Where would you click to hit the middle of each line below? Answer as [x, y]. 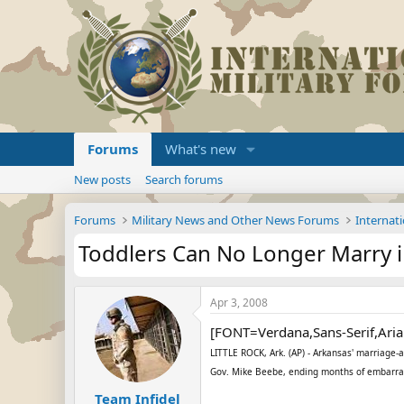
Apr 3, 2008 [239, 303]
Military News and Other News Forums [236, 220]
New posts [102, 179]
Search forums [184, 179]
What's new [201, 149]
